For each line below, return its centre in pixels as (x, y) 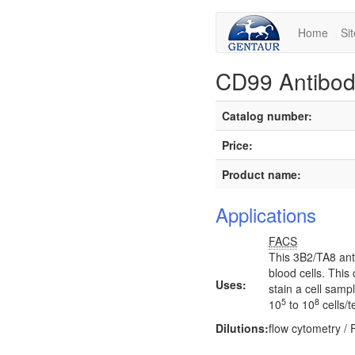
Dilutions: (242, 328)
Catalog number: (267, 116)
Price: (237, 145)
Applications (266, 214)
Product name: (261, 174)
